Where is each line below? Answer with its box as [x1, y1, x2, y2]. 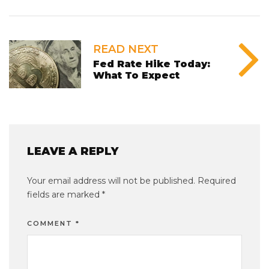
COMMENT [27, 219, 76, 228]
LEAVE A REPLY [27, 145, 118, 159]
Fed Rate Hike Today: [93, 58, 210, 70]
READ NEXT [93, 43, 159, 56]
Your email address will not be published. [27, 175, 195, 187]
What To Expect [93, 70, 180, 82]
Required [198, 175, 236, 187]
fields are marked [27, 189, 102, 201]
